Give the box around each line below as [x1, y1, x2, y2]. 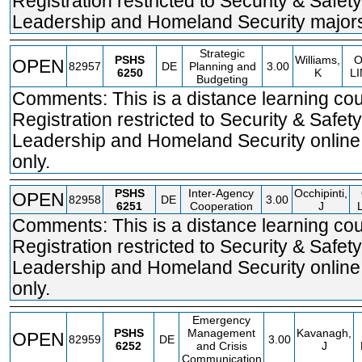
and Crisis [196, 339, 247, 352]
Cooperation [189, 200, 253, 213]
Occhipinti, [294, 187, 347, 200]
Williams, [295, 53, 340, 66]
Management [187, 326, 255, 339]
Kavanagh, [297, 326, 351, 339]
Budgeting [196, 73, 248, 86]
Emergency [192, 314, 250, 326]
